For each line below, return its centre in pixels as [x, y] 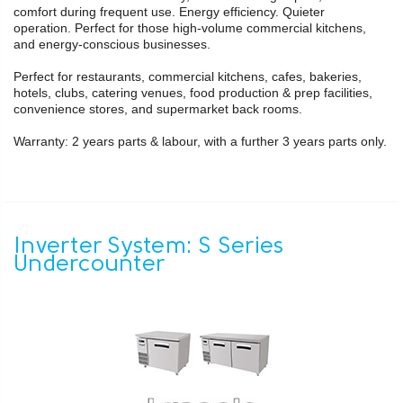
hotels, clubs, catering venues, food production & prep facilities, [193, 93]
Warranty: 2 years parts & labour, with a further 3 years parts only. [200, 142]
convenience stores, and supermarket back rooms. [160, 109]
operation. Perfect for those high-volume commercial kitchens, [190, 28]
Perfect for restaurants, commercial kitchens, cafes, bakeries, [188, 77]
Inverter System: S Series [149, 247]
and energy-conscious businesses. [114, 45]
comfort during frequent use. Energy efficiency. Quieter [169, 12]
